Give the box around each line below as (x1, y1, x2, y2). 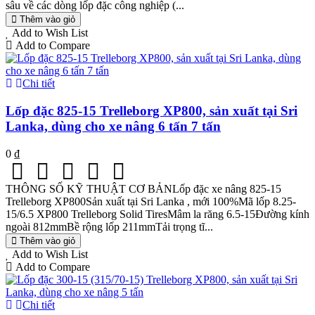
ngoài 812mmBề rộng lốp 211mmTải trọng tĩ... (6, 220, 213, 233)
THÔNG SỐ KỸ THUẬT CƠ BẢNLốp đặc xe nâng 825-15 (6, 182, 281, 195)
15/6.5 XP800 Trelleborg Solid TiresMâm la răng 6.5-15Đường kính (6, 207, 309, 220)
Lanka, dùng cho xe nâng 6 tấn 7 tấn (6, 119, 221, 134)
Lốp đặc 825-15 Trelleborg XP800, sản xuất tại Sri (6, 103, 297, 119)
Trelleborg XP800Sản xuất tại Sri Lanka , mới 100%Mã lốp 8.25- (6, 195, 296, 207)
